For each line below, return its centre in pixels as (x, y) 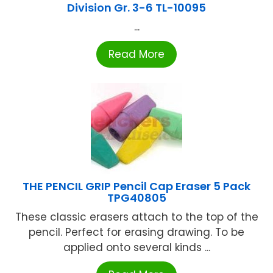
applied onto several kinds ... (136, 248)
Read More (136, 55)
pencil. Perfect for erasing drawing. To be (136, 232)
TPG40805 (136, 198)
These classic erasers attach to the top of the (136, 217)
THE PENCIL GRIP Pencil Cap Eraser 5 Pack (136, 186)
